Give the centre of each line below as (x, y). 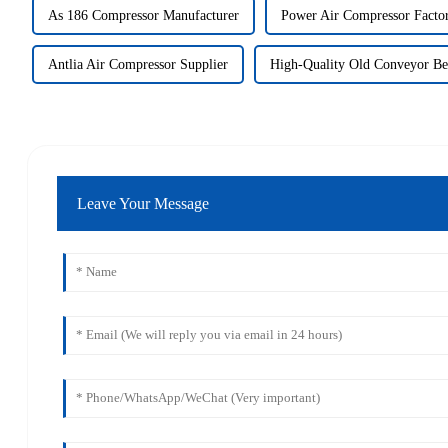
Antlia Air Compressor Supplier (137, 65)
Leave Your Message (143, 203)
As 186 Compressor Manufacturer (143, 16)
